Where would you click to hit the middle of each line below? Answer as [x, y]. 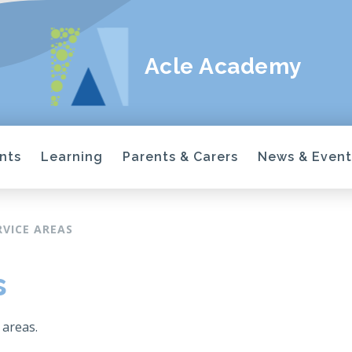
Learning [72, 157]
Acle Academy [223, 66]
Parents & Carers [180, 157]
